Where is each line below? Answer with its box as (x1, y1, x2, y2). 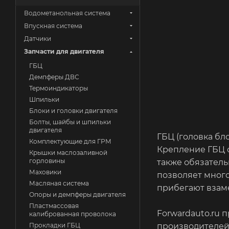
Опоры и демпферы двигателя (29, 191, 126, 198)
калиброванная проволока (29, 210, 116, 218)
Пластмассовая (29, 202, 79, 210)
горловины (29, 157, 65, 165)
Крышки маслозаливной (29, 149, 107, 156)
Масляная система (29, 179, 89, 187)
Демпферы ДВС (29, 73, 79, 81)
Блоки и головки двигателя (29, 107, 118, 114)
